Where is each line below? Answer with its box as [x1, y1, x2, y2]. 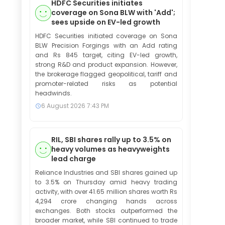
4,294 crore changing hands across [35, 197, 177, 205]
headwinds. [35, 89, 72, 97]
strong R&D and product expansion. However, [35, 60, 177, 69]
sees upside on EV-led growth [51, 17, 160, 27]
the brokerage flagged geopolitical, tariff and [35, 70, 177, 78]
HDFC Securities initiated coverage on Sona [35, 32, 177, 40]
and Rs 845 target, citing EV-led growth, [35, 51, 177, 59]
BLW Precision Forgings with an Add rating [35, 41, 177, 50]
